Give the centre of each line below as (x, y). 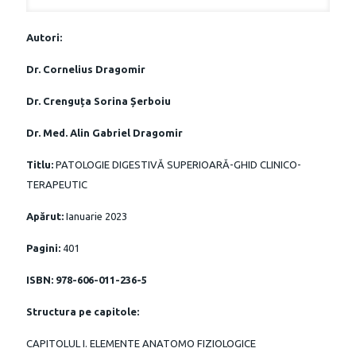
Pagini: (44, 248)
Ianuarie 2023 (97, 216)
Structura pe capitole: (83, 311)
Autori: (44, 37)
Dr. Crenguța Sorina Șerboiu (99, 101)
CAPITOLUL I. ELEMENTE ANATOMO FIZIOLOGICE (141, 343)
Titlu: (41, 164)
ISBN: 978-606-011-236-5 (87, 279)
